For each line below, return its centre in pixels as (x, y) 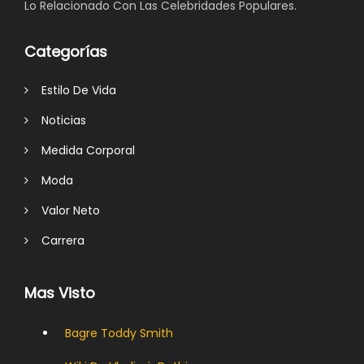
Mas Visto (60, 292)
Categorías (66, 51)
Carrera (56, 240)
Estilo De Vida (72, 90)
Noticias (57, 120)
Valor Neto (64, 210)
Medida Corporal (82, 150)
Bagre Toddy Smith (119, 333)
